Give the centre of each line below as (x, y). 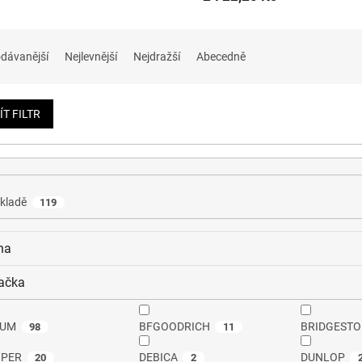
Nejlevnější (91, 57)
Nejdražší (157, 57)
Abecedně (221, 57)
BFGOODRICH (174, 327)
